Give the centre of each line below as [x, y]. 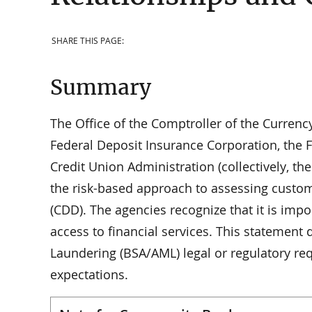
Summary [101, 88]
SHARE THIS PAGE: [88, 40]
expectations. [89, 274]
